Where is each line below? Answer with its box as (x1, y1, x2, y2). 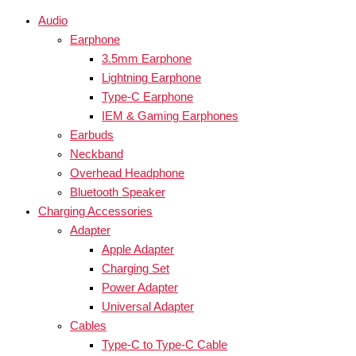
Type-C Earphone (102, 91, 193, 104)
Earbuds (70, 129, 114, 142)
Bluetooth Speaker (70, 186, 165, 199)
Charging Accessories (38, 205, 153, 219)
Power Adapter (102, 281, 178, 295)
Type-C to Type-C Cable (102, 339, 227, 352)
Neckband (70, 148, 123, 161)
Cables (70, 319, 106, 333)
